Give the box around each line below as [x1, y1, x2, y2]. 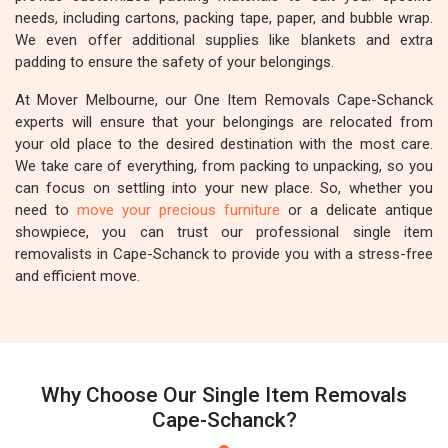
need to [15, 201, 77, 219]
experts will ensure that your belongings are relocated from [15, 113, 433, 131]
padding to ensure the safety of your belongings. [15, 53, 334, 71]
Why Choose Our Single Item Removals [41, 383, 407, 407]
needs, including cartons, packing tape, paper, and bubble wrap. [15, 9, 433, 27]
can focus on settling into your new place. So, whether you [15, 179, 433, 197]
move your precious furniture [77, 201, 280, 219]
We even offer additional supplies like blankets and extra [15, 31, 433, 49]
